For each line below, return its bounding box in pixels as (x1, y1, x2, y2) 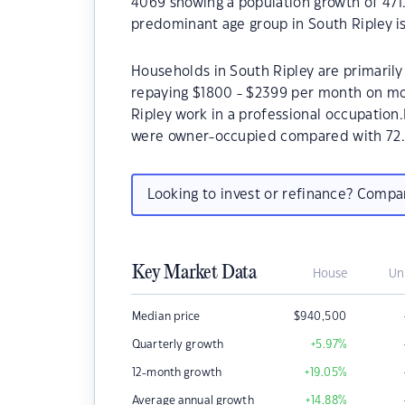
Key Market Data (132, 262, 257, 284)
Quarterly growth (132, 339, 224, 350)
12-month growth (132, 367, 221, 378)
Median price (132, 311, 201, 322)
